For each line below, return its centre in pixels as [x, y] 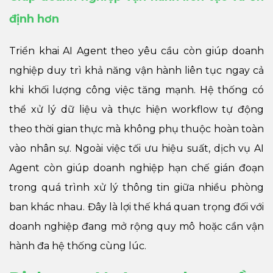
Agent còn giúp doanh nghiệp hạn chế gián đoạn [136, 168]
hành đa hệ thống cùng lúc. [78, 246]
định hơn [34, 19]
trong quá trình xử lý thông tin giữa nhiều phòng [136, 187]
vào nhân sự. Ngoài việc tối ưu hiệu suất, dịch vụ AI [136, 148]
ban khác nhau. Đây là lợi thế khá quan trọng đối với [136, 207]
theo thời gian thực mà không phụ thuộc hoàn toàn [136, 129]
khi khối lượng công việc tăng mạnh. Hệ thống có [136, 90]
